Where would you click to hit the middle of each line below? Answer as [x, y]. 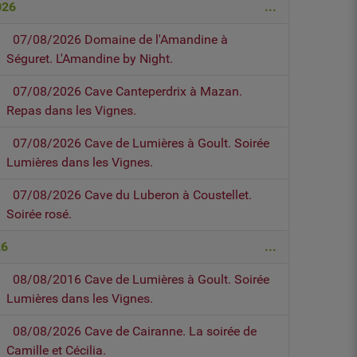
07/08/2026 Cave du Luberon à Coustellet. [133, 195]
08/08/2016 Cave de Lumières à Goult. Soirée [141, 280]
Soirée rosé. [39, 214]
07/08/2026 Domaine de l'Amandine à [121, 40]
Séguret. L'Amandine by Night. [90, 59]
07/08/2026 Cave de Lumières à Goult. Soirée [141, 143]
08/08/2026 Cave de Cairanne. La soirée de [135, 331]
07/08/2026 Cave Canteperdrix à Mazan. [128, 92]
